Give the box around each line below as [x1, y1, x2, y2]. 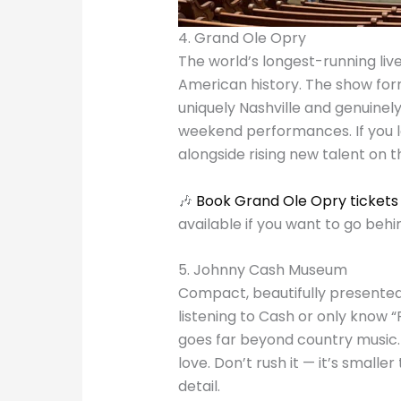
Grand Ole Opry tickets [234, 190, 398, 211]
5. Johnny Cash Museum [177, 260, 347, 281]
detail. [177, 376, 220, 397]
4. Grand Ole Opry [177, 28, 306, 49]
